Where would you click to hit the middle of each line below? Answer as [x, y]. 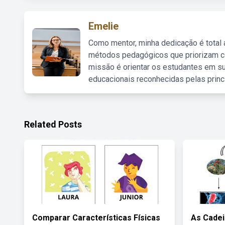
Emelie [103, 26]
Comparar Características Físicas [96, 218]
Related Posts [53, 124]
